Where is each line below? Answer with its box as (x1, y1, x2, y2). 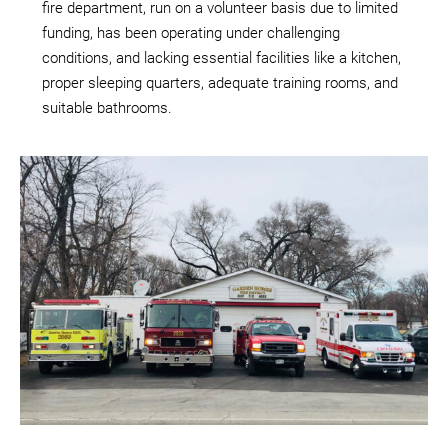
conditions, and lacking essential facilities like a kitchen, (42, 48, 401, 67)
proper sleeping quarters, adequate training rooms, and (42, 73, 398, 92)
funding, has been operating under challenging (42, 23, 340, 42)
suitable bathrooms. (42, 98, 172, 117)
